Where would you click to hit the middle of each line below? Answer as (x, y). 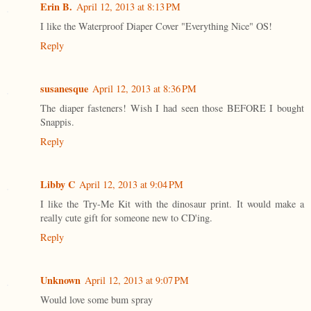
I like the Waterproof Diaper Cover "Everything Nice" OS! (156, 26)
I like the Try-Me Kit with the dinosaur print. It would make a (172, 204)
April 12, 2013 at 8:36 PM (144, 89)
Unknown (60, 280)
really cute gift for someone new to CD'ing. (126, 218)
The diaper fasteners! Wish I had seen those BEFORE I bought (172, 108)
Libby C (58, 185)
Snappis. (57, 122)
